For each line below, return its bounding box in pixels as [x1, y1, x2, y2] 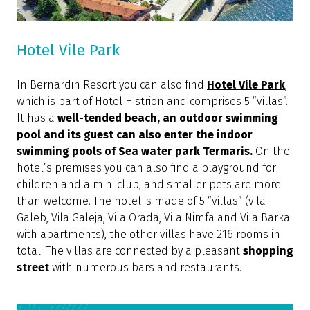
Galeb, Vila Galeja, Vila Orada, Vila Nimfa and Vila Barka [17, 211, 290, 225]
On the [255, 145, 290, 158]
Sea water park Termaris [118, 145, 250, 158]
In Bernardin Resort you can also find [17, 78, 204, 92]
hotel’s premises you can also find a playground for [17, 161, 276, 175]
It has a [17, 111, 55, 125]
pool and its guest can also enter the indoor [17, 128, 253, 142]
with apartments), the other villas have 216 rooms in [17, 228, 280, 241]
